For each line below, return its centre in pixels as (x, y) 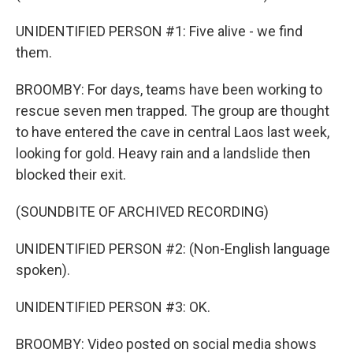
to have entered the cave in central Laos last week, (173, 132)
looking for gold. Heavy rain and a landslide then (163, 153)
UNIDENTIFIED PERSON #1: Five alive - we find (159, 31)
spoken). (43, 270)
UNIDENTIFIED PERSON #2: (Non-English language (173, 249)
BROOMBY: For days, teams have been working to (169, 89)
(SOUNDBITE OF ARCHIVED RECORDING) (142, 212)
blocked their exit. (71, 175)
